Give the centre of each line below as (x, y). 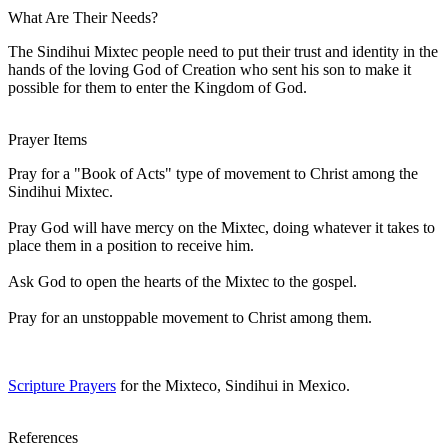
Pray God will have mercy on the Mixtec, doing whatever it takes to (221, 227)
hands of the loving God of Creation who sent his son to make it (209, 69)
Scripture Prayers (62, 385)
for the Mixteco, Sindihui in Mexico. (233, 385)
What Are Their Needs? (83, 17)
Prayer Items (47, 139)
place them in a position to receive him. (131, 245)
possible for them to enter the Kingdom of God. (157, 87)
